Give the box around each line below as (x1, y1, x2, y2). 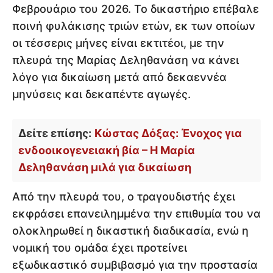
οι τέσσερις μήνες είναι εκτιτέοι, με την (12, 36, 224, 49)
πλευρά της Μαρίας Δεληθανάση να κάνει (12, 53, 239, 66)
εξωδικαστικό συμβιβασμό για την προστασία (12, 258, 258, 271)
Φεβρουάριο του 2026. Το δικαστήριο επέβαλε (12, 2, 259, 15)
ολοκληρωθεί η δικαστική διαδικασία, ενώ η (12, 224, 249, 237)
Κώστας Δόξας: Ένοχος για (94, 126, 242, 140)
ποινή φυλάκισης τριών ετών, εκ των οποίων (12, 19, 255, 32)
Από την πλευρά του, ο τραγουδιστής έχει (12, 190, 235, 203)
